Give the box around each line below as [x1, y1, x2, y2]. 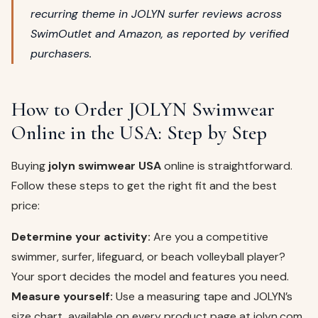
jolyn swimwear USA [48, 158, 161, 174]
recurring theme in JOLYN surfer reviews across [31, 6, 282, 22]
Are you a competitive [150, 229, 268, 245]
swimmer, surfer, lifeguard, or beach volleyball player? [11, 249, 285, 265]
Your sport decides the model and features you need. [11, 269, 289, 285]
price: [11, 198, 40, 214]
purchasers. [31, 46, 92, 62]
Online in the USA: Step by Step [11, 121, 267, 146]
